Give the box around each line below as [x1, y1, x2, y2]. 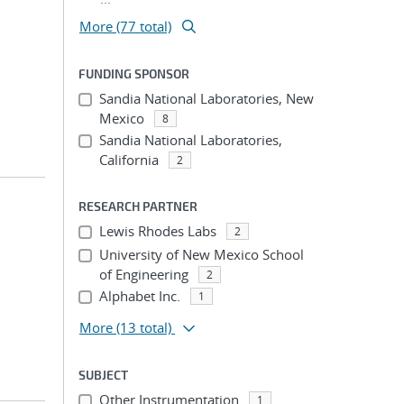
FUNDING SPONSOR [78, 66, 189, 81]
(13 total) [116, 318, 171, 336]
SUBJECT [78, 367, 128, 382]
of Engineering [98, 265, 188, 283]
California [98, 151, 159, 169]
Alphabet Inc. [98, 287, 180, 305]
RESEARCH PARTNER [78, 198, 197, 214]
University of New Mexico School [98, 245, 304, 263]
